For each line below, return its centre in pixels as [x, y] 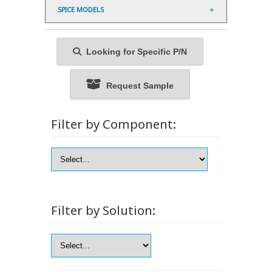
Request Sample [138, 86]
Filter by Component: [114, 124]
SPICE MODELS [81, 10]
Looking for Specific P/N [134, 52]
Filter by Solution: [103, 210]
